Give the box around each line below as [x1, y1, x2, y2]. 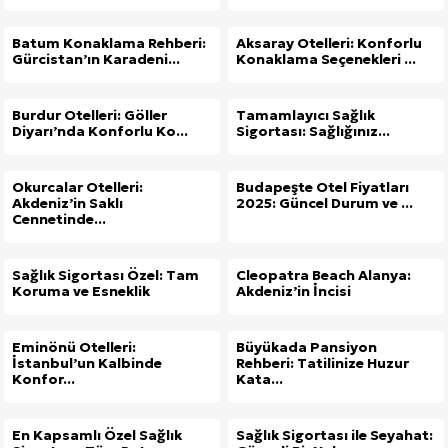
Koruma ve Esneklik [12, 282, 150, 301]
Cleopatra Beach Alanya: [236, 266, 411, 285]
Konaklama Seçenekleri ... [236, 50, 416, 69]
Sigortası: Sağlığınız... [236, 122, 390, 141]
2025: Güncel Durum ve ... [236, 194, 413, 213]
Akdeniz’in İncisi [236, 282, 351, 301]
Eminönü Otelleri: [12, 338, 136, 357]
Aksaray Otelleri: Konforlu [236, 34, 422, 53]
